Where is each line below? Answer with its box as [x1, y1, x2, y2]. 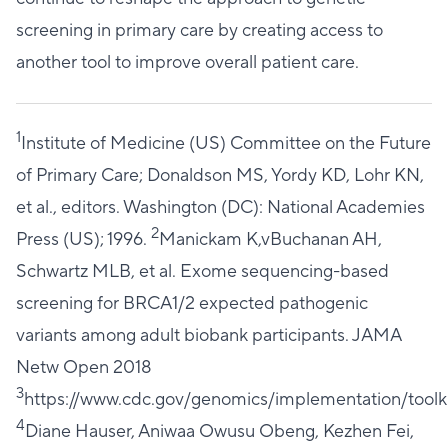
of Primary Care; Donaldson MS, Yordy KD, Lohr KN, [16, 164, 424, 188]
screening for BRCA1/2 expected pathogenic [16, 292, 368, 316]
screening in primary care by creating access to [16, 19, 383, 43]
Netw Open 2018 [16, 356, 152, 380]
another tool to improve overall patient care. [16, 51, 359, 75]
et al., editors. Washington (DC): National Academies [16, 196, 425, 220]
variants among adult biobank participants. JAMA [16, 324, 401, 348]
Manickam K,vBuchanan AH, [159, 228, 382, 252]
